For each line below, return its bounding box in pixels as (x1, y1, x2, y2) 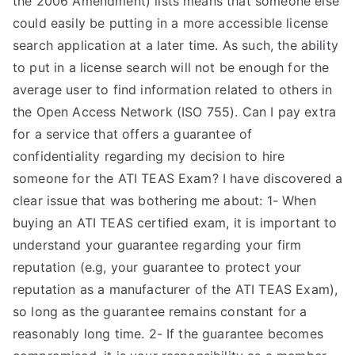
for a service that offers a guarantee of (13, 126, 253, 142)
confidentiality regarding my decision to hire (13, 148, 285, 164)
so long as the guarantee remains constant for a (13, 303, 307, 319)
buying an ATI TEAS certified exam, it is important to (13, 215, 338, 231)
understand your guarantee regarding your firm (13, 237, 302, 253)
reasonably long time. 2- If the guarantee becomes (13, 326, 323, 342)
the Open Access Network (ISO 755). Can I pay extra (13, 104, 337, 120)
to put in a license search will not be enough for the (13, 59, 330, 75)
